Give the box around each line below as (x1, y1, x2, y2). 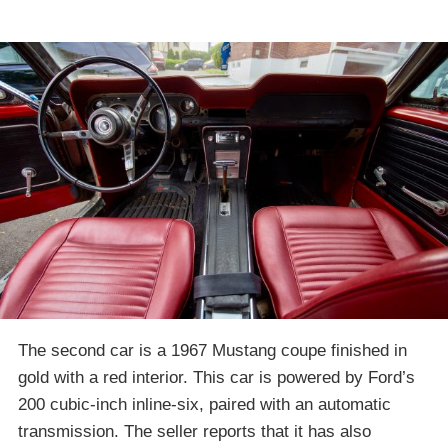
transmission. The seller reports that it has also (18, 422, 371, 442)
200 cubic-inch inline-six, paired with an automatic (18, 395, 391, 415)
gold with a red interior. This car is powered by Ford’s (18, 368, 415, 388)
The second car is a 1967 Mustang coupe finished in (18, 341, 407, 361)
